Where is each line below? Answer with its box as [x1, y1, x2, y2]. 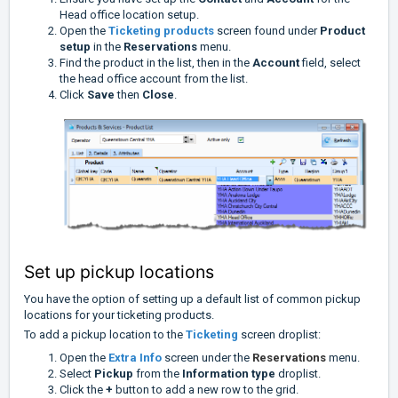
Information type [179, 366, 278, 380]
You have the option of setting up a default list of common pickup [24, 291, 361, 306]
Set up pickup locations [24, 260, 214, 283]
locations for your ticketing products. [24, 307, 217, 322]
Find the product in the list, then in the [60, 56, 252, 70]
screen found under [217, 24, 320, 38]
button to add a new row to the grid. [113, 382, 298, 396]
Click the [60, 382, 106, 396]
